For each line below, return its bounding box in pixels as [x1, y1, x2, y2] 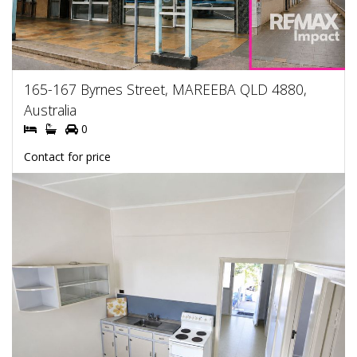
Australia [24, 100, 76, 120]
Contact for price [24, 148, 111, 164]
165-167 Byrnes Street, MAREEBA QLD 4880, [24, 79, 307, 99]
